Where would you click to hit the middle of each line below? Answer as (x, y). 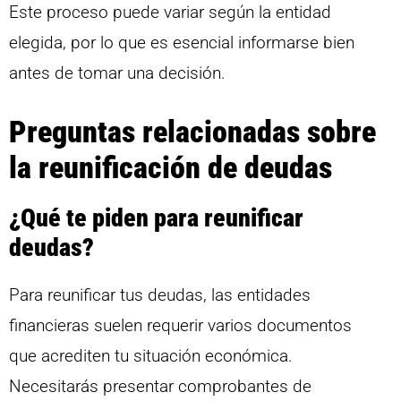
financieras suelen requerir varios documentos (180, 326)
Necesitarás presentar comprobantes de (160, 387)
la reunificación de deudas (171, 168)
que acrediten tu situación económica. (151, 356)
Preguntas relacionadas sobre (192, 132)
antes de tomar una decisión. (117, 73)
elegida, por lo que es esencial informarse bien (182, 42)
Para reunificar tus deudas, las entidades (160, 295)
